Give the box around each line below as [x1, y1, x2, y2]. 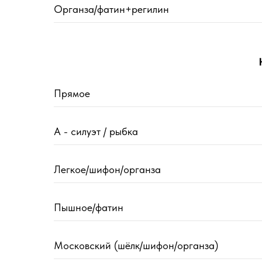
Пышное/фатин [54, 201, 123, 214]
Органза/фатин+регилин [54, 3, 169, 16]
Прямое [54, 87, 90, 100]
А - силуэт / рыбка [54, 125, 138, 138]
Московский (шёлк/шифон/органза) [54, 239, 218, 252]
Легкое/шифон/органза [54, 163, 161, 176]
